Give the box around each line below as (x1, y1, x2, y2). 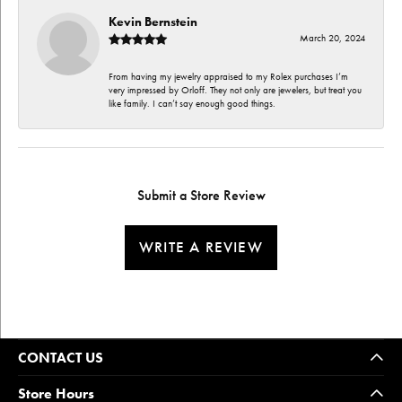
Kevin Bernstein (109, 13, 197, 30)
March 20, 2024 (300, 31, 365, 44)
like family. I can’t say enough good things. (109, 97, 275, 109)
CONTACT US (18, 347, 103, 367)
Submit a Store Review (136, 185, 266, 205)
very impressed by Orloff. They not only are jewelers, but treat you (109, 83, 362, 96)
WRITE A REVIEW (139, 237, 263, 258)
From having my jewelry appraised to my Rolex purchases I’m (109, 70, 348, 83)
